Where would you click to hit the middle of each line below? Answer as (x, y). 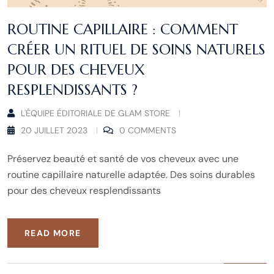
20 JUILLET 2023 (54, 130)
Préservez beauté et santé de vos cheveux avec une (123, 158)
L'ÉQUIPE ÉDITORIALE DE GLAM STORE (95, 113)
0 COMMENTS (148, 130)
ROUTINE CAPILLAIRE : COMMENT (123, 29)
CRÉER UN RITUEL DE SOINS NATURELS (136, 49)
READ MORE (53, 233)
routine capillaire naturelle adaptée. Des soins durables (131, 174)
